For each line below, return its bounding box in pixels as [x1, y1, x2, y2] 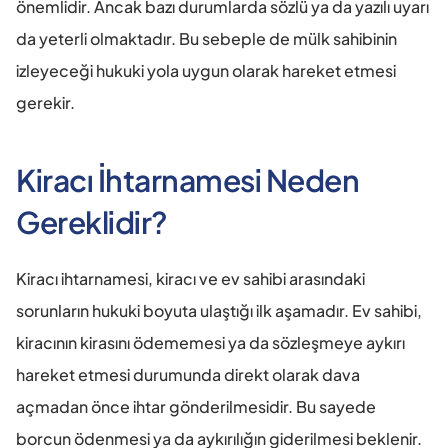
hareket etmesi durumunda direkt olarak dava [16, 363, 360, 385]
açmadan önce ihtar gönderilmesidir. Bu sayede [16, 395, 376, 417]
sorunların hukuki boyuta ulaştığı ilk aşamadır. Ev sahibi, [16, 299, 422, 321]
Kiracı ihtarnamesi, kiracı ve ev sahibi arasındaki [16, 267, 365, 289]
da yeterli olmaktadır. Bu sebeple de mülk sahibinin [16, 27, 397, 49]
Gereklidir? [16, 202, 168, 241]
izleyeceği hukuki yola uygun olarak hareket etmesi [16, 59, 396, 81]
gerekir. [16, 91, 75, 113]
